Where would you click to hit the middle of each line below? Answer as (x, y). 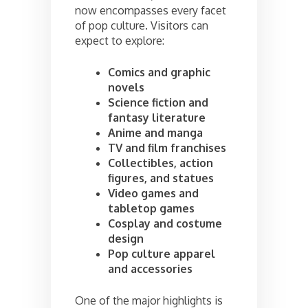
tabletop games (151, 208)
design (126, 238)
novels (126, 87)
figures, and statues (161, 178)
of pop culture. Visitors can (142, 25)
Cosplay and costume (165, 223)
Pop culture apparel (162, 253)
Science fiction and (158, 102)
